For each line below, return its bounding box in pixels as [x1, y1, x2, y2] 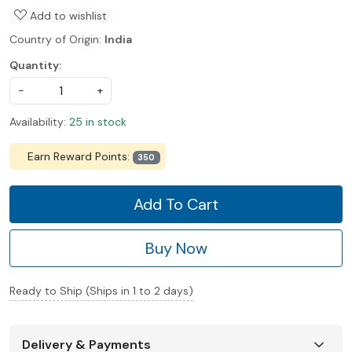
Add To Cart [134, 194, 218, 215]
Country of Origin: [9, 31, 104, 46]
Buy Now [145, 238, 207, 259]
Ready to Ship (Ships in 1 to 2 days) [9, 284, 193, 299]
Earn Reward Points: [27, 148, 133, 163]
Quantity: [9, 57, 61, 72]
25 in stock [69, 114, 126, 129]
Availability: [9, 114, 66, 129]
